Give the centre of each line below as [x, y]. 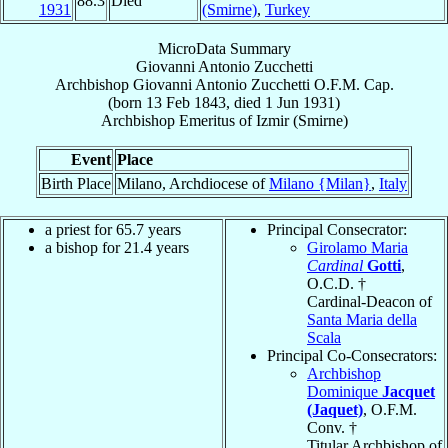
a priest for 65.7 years [113, 229]
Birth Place [76, 183]
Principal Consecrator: [337, 229]
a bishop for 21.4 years [117, 247]
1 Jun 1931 [300, 102]
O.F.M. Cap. [353, 84]
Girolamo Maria [357, 247]
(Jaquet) [335, 409]
